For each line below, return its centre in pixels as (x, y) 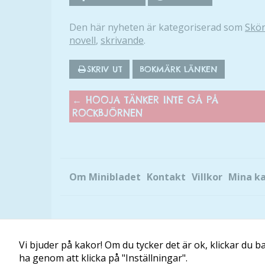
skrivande (122, 40)
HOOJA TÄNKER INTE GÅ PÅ (150, 100)
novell (83, 40)
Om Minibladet (105, 177)
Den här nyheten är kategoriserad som (157, 27)
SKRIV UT (105, 69)
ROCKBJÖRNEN (107, 113)
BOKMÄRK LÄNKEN (179, 69)
